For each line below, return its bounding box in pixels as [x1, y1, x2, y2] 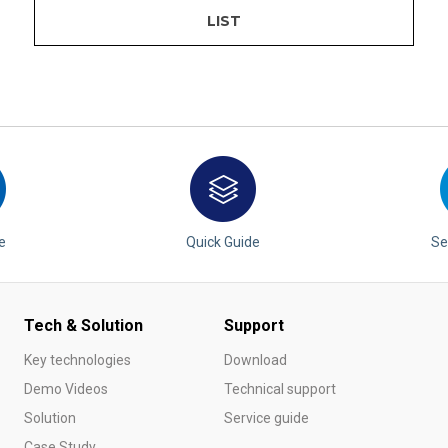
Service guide [224, 410, 309, 427]
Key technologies [24, 352, 131, 369]
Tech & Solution [24, 316, 143, 336]
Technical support [224, 381, 336, 398]
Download [224, 352, 287, 369]
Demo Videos [24, 381, 108, 398]
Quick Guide [186, 234, 260, 251]
